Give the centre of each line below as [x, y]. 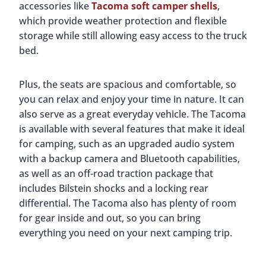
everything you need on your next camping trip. [126, 233]
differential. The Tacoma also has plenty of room [128, 203]
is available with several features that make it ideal [132, 129]
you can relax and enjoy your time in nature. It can [132, 99]
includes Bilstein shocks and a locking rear [114, 189]
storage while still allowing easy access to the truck [133, 36]
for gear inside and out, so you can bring [110, 218]
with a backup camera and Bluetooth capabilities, [129, 159]
